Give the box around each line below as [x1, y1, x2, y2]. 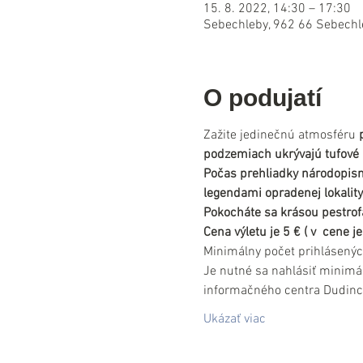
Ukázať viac [203, 311, 266, 327]
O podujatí [203, 84, 322, 111]
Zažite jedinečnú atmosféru [203, 127, 359, 143]
